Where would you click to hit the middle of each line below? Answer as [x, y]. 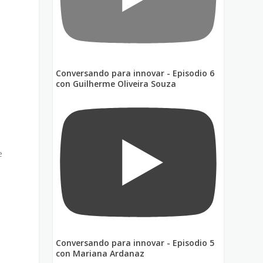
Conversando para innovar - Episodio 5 [135, 243]
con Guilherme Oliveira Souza [116, 83]
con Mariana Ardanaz [100, 254]
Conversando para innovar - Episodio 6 [135, 73]
